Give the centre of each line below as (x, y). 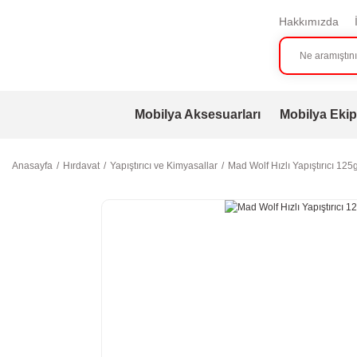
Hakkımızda (308, 22)
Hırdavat (81, 166)
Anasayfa (32, 166)
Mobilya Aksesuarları (197, 114)
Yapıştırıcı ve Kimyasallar (164, 166)
